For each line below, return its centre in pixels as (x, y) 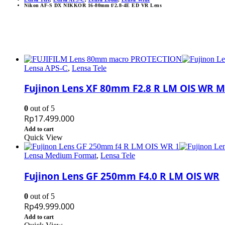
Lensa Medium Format (60, 156)
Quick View (43, 138)
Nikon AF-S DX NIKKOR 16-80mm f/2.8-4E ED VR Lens (93, 5)
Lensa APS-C (46, 68)
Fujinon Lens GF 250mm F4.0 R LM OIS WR (122, 176)
